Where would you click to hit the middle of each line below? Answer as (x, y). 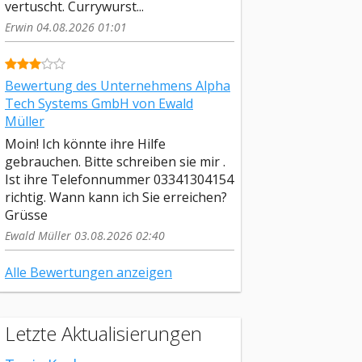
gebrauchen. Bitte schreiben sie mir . (115, 161)
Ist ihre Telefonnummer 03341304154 (119, 179)
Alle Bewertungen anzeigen (88, 272)
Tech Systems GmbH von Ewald (99, 104)
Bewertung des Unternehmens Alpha (118, 86)
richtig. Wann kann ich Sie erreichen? (116, 197)
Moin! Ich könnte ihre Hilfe (85, 143)
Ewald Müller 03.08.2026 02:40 (85, 235)
